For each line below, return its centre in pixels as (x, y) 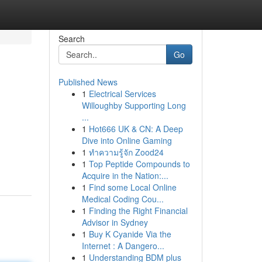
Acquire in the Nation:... (125, 175)
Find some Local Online (132, 187)
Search (71, 39)
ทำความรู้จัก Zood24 (126, 152)
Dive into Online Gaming (127, 140)
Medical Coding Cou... (123, 199)
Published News (88, 82)
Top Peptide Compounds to (139, 164)
